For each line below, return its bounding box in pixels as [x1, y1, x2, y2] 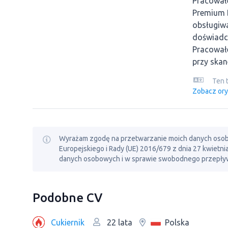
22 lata [105, 218, 132, 227]
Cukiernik [51, 217, 84, 227]
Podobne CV [33, 191, 102, 205]
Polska [165, 217, 189, 227]
